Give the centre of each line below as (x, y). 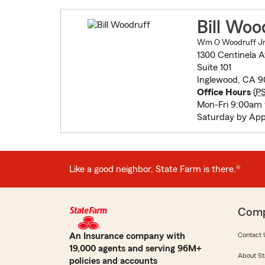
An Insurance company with (127, 236)
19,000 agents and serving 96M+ (135, 249)
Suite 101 (214, 68)
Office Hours (224, 93)
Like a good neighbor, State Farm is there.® (155, 169)
